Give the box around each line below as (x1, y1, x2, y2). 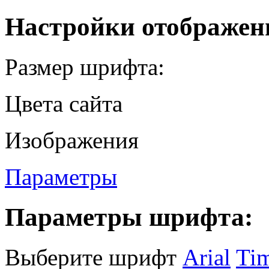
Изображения (5, 127, 139, 153)
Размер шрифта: (5, 53, 165, 80)
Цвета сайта (5, 90, 122, 116)
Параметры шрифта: (5, 202, 253, 231)
